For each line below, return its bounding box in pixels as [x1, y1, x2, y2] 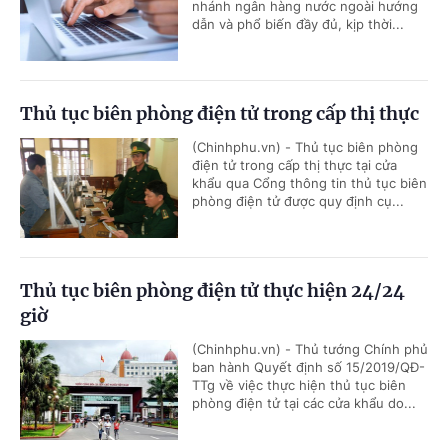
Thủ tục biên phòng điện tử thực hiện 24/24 [20, 279, 405, 303]
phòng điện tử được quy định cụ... [192, 193, 404, 210]
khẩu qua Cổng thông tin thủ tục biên [192, 175, 427, 192]
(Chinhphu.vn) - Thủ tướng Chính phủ [192, 341, 428, 358]
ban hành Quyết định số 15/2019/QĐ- [192, 359, 425, 376]
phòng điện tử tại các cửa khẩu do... [192, 395, 416, 412]
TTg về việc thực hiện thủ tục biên [192, 377, 406, 394]
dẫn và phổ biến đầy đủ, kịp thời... [192, 16, 404, 33]
